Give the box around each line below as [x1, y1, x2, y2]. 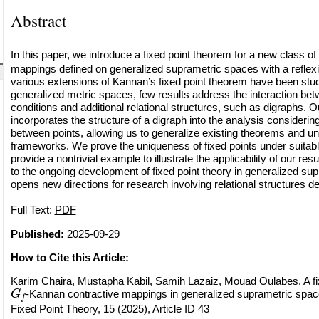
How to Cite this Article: [10, 251, 129, 263]
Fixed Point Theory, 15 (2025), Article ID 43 [10, 302, 209, 315]
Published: [10, 227, 64, 240]
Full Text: [10, 204, 55, 216]
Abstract [10, 10, 66, 32]
